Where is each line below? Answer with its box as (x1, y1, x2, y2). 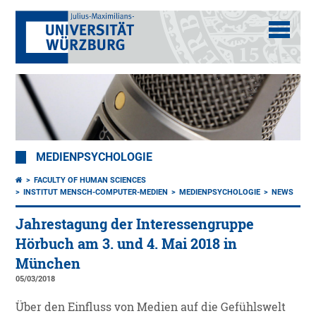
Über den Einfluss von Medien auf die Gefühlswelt (16, 300, 286, 315)
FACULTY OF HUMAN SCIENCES (34, 176, 147, 186)
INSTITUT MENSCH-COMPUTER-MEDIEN (23, 188, 169, 197)
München (16, 255, 81, 273)
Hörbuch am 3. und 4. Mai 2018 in (16, 235, 238, 253)
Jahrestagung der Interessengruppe (16, 215, 255, 233)
